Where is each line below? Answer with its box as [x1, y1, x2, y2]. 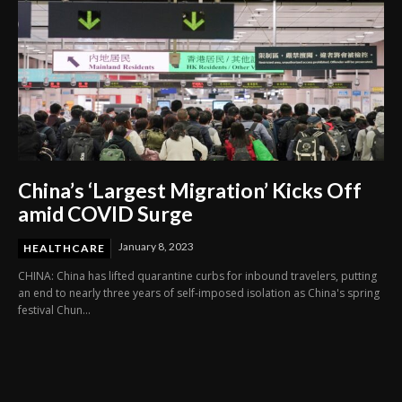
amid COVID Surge [18, 201, 193, 227]
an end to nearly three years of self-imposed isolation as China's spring [18, 285, 380, 301]
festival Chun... [18, 302, 91, 319]
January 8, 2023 [118, 240, 194, 254]
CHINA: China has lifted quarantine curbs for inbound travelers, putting [18, 268, 377, 284]
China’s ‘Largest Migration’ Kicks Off [18, 178, 362, 204]
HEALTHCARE [23, 241, 105, 256]
